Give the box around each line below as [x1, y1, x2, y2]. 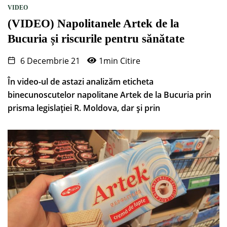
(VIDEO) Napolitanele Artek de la [8, 17, 179, 30]
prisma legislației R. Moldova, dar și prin [8, 102, 160, 114]
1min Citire [99, 55, 140, 67]
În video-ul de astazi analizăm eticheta [8, 76, 154, 88]
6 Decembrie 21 [18, 55, 80, 67]
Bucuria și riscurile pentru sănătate [8, 32, 184, 46]
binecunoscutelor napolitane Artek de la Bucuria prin [8, 89, 211, 101]
